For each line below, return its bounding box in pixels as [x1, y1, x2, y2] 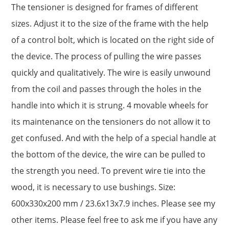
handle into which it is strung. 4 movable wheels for [11, 99, 209, 111]
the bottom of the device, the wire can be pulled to [11, 148, 205, 160]
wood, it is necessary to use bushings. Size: [11, 181, 175, 193]
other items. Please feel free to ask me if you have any [11, 214, 217, 225]
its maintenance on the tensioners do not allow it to [11, 116, 211, 127]
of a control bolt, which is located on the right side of [11, 34, 214, 45]
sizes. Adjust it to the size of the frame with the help [11, 17, 209, 29]
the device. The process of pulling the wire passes [11, 50, 201, 62]
